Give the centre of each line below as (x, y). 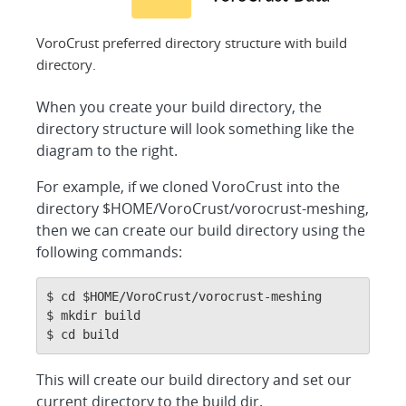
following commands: (109, 251)
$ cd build (82, 334)
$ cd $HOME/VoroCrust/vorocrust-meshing (184, 296)
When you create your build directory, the (179, 106)
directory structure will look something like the (195, 128)
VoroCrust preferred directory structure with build (192, 42)
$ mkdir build (93, 315)
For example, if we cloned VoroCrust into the (188, 186)
